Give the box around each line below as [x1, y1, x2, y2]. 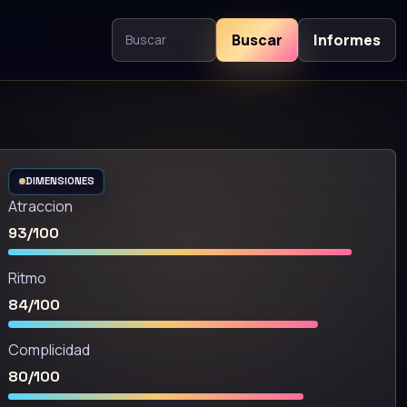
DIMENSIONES [25, 174, 94, 188]
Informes [313, 29, 381, 50]
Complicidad [8, 340, 90, 361]
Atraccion [8, 195, 73, 216]
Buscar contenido [110, 39, 241, 60]
